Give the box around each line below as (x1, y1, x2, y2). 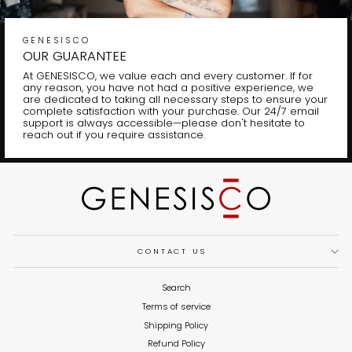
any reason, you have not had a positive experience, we (22, 79, 313, 95)
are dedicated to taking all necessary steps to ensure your (22, 91, 328, 107)
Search (161, 281, 191, 295)
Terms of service (141, 299, 211, 313)
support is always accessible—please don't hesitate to (22, 115, 305, 130)
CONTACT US (137, 246, 207, 257)
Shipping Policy (144, 318, 208, 332)
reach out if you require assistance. (22, 126, 205, 142)
